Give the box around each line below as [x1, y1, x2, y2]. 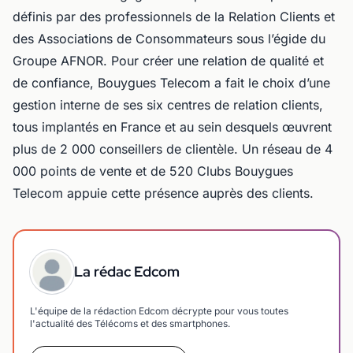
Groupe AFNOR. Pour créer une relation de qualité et [13, 52, 324, 69]
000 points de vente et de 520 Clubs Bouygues [13, 162, 293, 179]
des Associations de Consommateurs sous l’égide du [13, 30, 325, 46]
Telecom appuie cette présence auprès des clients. [13, 184, 314, 201]
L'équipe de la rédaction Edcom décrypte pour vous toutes [30, 304, 288, 317]
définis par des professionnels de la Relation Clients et [13, 8, 335, 24]
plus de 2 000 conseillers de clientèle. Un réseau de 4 [13, 140, 333, 157]
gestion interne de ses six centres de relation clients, [13, 96, 323, 113]
